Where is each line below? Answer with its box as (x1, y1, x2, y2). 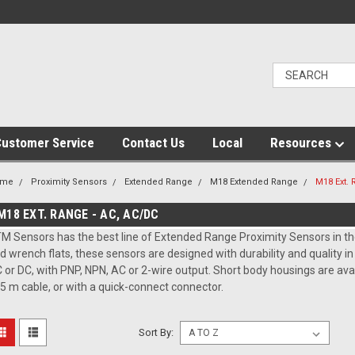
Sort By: (138, 326, 174, 338)
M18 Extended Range (210, 177, 298, 187)
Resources (270, 135, 334, 151)
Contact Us (122, 135, 185, 151)
